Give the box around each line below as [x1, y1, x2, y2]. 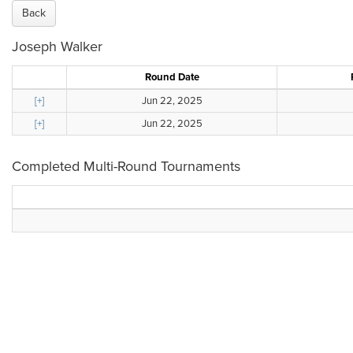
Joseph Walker [12, 38, 102, 55]
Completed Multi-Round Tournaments [12, 158, 240, 175]
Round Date [144, 71, 199, 84]
